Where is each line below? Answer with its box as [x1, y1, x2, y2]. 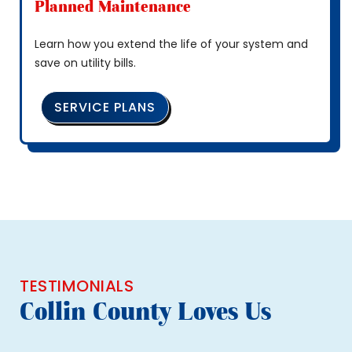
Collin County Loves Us [20, 295, 271, 326]
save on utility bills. [35, 55, 136, 71]
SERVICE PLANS [54, 97, 156, 116]
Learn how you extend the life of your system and [35, 36, 308, 53]
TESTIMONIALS [20, 274, 134, 297]
